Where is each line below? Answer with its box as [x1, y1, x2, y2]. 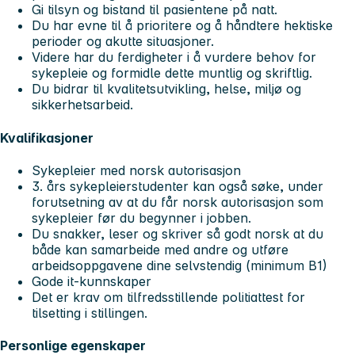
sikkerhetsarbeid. [32, 97, 133, 113]
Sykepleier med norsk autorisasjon [32, 162, 241, 179]
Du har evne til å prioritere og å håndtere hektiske [32, 17, 333, 34]
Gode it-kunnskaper [32, 273, 151, 290]
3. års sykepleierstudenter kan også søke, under [32, 178, 323, 195]
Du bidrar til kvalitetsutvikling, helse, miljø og [32, 81, 301, 97]
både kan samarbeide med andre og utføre [32, 242, 288, 258]
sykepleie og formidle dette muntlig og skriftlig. [32, 65, 312, 82]
